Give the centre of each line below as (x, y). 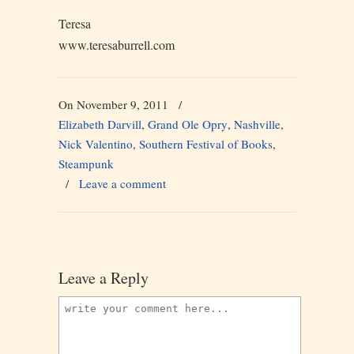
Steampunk (86, 164)
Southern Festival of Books (206, 144)
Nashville (257, 124)
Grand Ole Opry (188, 124)
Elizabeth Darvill (100, 124)
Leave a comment (122, 183)
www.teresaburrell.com (117, 45)
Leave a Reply (104, 278)
